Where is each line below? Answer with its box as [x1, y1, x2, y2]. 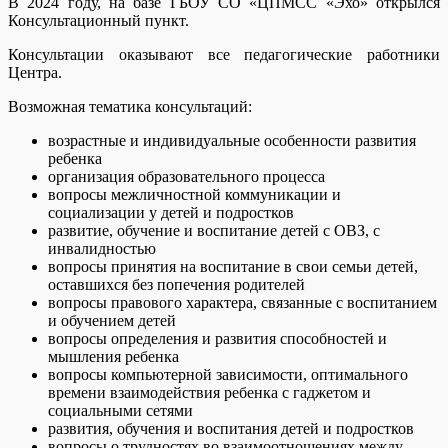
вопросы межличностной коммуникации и [48, 185, 341, 203]
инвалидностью [48, 239, 156, 257]
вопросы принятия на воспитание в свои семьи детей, [48, 257, 418, 275]
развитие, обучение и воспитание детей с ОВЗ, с [48, 221, 380, 239]
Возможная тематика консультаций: [8, 97, 252, 115]
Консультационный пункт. [8, 11, 189, 29]
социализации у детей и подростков [48, 203, 294, 221]
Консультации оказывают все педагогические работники [8, 45, 440, 63]
